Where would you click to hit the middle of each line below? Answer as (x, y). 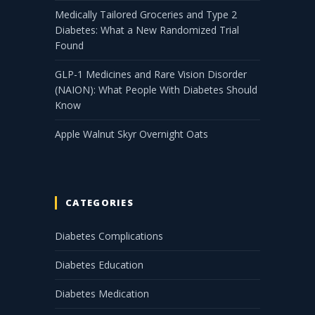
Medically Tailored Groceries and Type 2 (146, 15)
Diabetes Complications (109, 236)
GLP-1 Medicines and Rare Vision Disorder (151, 75)
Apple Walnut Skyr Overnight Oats (131, 134)
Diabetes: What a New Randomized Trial (147, 30)
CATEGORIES (99, 203)
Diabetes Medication (102, 294)
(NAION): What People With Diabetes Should (156, 90)
